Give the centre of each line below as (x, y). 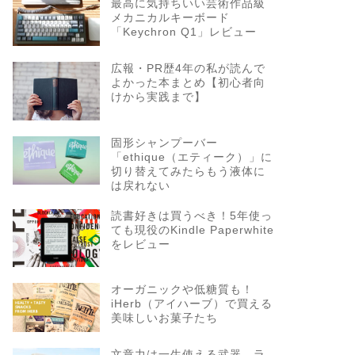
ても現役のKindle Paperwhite (192, 230)
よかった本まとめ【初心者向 (188, 83)
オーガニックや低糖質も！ (182, 289)
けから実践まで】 (158, 97)
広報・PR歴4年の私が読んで (188, 69)
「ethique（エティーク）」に (191, 157)
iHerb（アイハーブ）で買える (191, 303)
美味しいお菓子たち (164, 318)
